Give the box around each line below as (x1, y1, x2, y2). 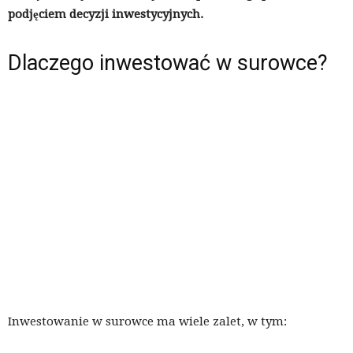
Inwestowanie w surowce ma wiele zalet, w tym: (8, 314, 287, 329)
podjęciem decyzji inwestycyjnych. (8, 7, 203, 22)
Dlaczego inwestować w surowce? (8, 50, 328, 76)
